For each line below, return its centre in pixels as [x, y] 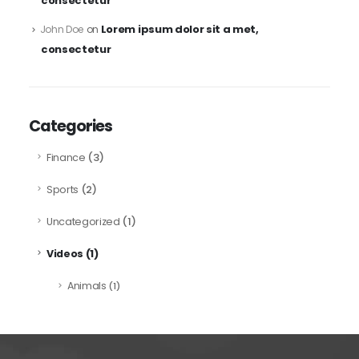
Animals [87, 286]
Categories [71, 126]
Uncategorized [83, 221]
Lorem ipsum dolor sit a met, [179, 29]
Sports [63, 189]
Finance [66, 157]
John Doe [62, 29]
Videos [65, 253]
